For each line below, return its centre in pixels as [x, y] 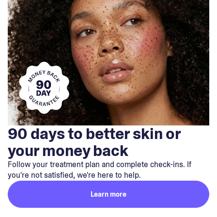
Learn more [108, 194]
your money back [68, 150]
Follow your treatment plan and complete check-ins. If [100, 164]
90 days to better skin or [94, 133]
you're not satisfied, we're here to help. [74, 175]
